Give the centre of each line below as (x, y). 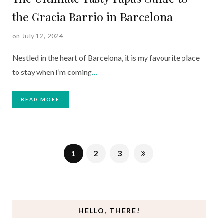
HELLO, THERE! (109, 211)
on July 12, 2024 (38, 36)
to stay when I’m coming (52, 72)
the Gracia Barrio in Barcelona (92, 17)
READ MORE (40, 100)
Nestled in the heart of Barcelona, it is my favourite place (106, 58)
